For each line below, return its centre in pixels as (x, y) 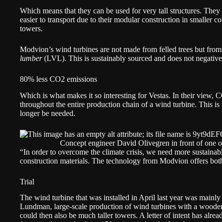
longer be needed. (48, 113)
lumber (31, 58)
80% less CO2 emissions (58, 79)
